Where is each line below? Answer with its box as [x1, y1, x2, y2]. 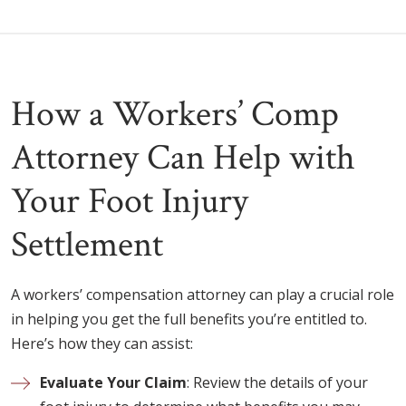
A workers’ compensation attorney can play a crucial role [11, 284, 394, 304]
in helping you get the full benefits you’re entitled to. [11, 308, 367, 329]
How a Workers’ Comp [11, 90, 339, 138]
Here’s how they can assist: [11, 333, 193, 353]
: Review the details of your [187, 372, 368, 392]
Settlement [11, 220, 163, 268]
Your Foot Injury [11, 177, 248, 225]
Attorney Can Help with [11, 133, 355, 181]
